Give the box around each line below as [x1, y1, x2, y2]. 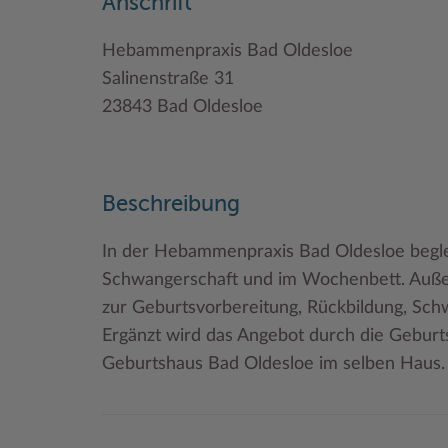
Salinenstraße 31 [102, 69, 234, 88]
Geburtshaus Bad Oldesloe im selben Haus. [102, 354, 445, 373]
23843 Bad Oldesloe [102, 97, 263, 116]
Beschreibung [102, 193, 240, 216]
